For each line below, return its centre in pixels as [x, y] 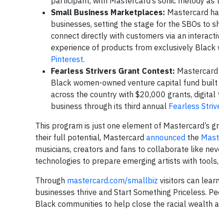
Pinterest [67, 59]
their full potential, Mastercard [91, 137]
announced [166, 137]
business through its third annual [110, 106]
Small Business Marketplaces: [108, 12]
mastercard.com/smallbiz [112, 180]
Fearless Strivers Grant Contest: [113, 71]
